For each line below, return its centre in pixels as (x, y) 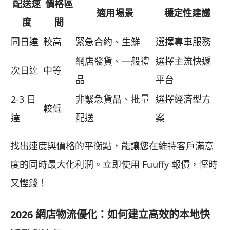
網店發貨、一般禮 (112, 61)
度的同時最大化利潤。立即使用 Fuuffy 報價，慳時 (114, 165)
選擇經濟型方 (183, 99)
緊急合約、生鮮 (108, 42)
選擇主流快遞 (183, 61)
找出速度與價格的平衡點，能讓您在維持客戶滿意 (112, 146)
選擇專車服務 (183, 42)
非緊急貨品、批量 (112, 99)
